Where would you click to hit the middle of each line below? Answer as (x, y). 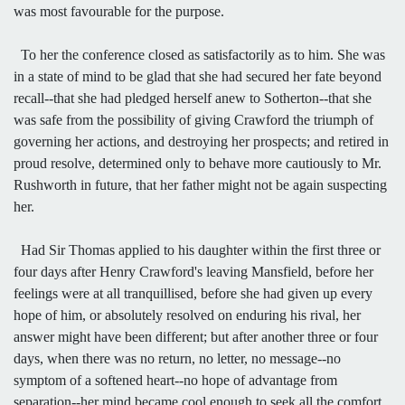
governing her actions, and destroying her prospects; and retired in (201, 141)
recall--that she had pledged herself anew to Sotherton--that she (193, 98)
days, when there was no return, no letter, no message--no (177, 358)
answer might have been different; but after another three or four (196, 336)
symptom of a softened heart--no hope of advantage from (175, 380)
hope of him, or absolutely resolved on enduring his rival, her (187, 315)
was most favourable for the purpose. (119, 11)
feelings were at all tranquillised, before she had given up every (193, 293)
